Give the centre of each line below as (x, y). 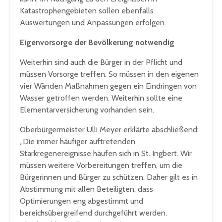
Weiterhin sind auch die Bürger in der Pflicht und (101, 62)
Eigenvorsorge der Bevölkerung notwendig (97, 43)
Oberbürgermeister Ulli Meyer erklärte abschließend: (109, 130)
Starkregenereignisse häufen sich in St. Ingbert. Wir (106, 154)
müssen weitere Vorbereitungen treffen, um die (101, 166)
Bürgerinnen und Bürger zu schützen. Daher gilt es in (109, 177)
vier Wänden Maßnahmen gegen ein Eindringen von (108, 86)
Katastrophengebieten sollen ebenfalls (87, 11)
